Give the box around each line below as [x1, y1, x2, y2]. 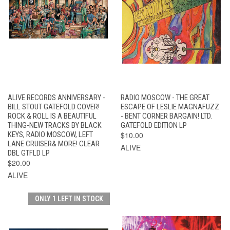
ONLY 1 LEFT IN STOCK [34, 194, 103, 203]
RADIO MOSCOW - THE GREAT [120, 92, 209, 102]
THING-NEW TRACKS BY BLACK [8, 120, 102, 130]
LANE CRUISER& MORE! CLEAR [8, 139, 100, 148]
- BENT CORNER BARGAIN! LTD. [120, 111, 212, 121]
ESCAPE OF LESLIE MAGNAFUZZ [120, 102, 219, 111]
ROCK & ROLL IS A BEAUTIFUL [8, 111, 97, 121]
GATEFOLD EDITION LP [120, 120, 187, 130]
